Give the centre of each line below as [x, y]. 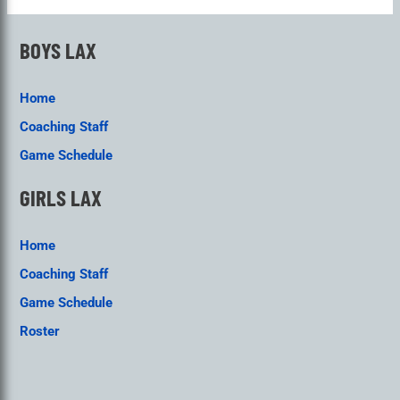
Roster [40, 331]
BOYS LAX [58, 50]
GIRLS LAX [61, 198]
